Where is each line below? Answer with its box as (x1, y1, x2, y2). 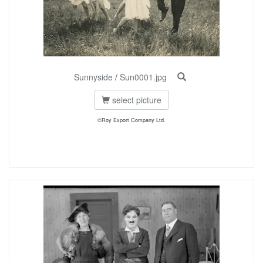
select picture (110, 94, 161, 106)
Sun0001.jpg (119, 71, 167, 83)
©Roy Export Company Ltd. (97, 116, 166, 124)
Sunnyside (73, 71, 113, 83)
